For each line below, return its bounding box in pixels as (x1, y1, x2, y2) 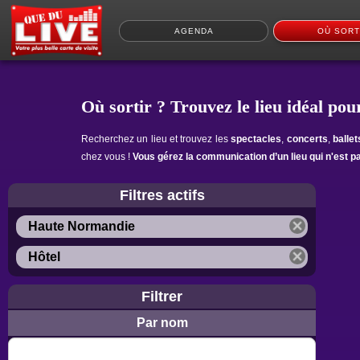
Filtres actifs (119, 186, 205, 203)
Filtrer (141, 287, 183, 305)
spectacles (231, 133, 282, 145)
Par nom (136, 315, 188, 329)
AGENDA (174, 27, 214, 35)
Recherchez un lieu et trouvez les (80, 133, 231, 145)
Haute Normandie (28, 219, 136, 233)
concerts (286, 133, 328, 145)
